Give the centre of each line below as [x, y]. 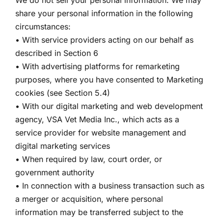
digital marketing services [63, 146]
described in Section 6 [57, 53]
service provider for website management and [101, 133]
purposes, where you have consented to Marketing [110, 80]
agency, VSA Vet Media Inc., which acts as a [97, 119]
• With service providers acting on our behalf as [105, 40]
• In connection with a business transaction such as [110, 186]
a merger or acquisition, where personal [89, 199]
